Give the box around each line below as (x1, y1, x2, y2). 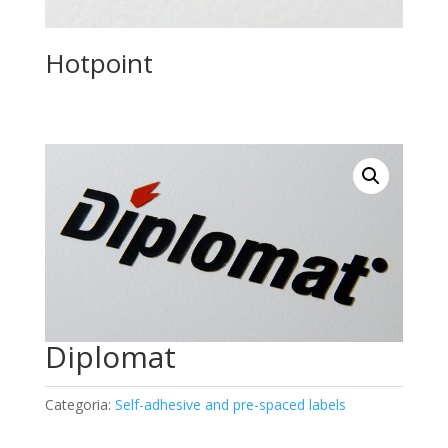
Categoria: (44, 395, 115, 415)
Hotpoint (44, 44, 153, 81)
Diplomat (44, 336, 176, 378)
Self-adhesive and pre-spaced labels (114, 395, 346, 415)
